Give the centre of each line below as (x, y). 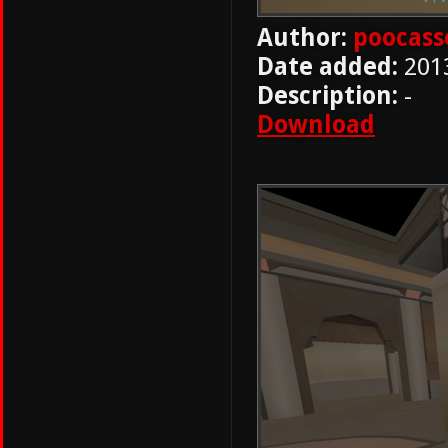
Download (316, 124)
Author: (302, 37)
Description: (327, 95)
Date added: (327, 66)
